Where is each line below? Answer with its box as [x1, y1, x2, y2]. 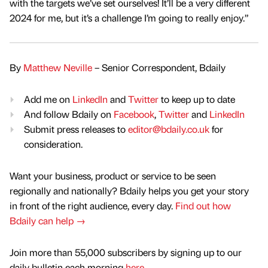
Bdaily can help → [10, 214, 86, 227]
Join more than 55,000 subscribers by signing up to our [10, 246, 242, 259]
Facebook [114, 107, 154, 120]
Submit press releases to [24, 122, 128, 135]
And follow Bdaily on [24, 107, 114, 120]
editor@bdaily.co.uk [128, 122, 209, 135]
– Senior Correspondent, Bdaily [92, 60, 226, 74]
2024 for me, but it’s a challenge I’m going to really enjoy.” [10, 11, 249, 25]
